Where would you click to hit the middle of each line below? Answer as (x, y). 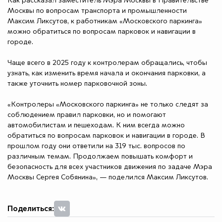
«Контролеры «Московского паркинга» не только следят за (108, 105)
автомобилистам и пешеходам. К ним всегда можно (96, 126)
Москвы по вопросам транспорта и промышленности (97, 11)
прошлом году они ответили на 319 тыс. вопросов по (96, 146)
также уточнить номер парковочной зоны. (77, 84)
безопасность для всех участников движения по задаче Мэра (110, 167)
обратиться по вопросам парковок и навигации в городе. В (106, 136)
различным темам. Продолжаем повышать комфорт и (100, 157)
